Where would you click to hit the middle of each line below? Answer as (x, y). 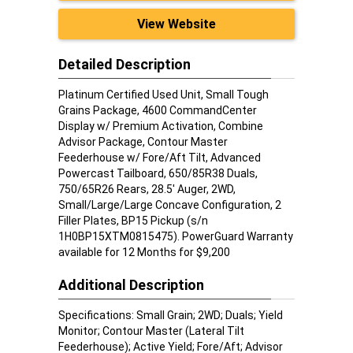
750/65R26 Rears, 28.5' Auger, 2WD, (147, 189)
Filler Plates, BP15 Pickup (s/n (133, 221)
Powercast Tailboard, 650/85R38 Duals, (158, 173)
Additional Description (131, 285)
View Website (176, 24)
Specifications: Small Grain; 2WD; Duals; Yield (171, 315)
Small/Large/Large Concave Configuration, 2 (170, 205)
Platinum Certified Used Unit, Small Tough (163, 95)
